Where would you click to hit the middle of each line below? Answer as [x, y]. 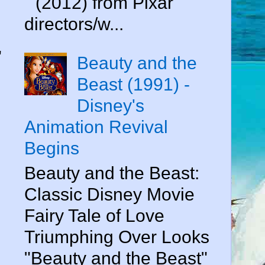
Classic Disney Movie [109, 194]
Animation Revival [96, 127]
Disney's [111, 105]
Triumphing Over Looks [117, 237]
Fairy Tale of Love [94, 215]
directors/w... [74, 24]
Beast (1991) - [133, 84]
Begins [52, 148]
